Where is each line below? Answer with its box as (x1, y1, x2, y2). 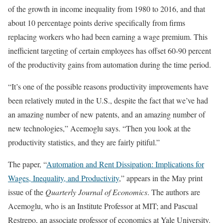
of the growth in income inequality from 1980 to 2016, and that (8, 3, 205, 14)
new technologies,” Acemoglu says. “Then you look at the (8, 122, 191, 133)
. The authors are (147, 186, 200, 197)
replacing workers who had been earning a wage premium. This (8, 31, 208, 42)
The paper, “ (8, 158, 46, 169)
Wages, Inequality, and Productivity (8, 172, 119, 183)
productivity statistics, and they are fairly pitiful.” (8, 136, 160, 147)
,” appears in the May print (119, 172, 203, 183)
